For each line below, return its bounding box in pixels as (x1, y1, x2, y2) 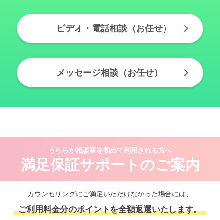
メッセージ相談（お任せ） (56, 68, 163, 78)
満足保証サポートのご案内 (20, 157, 200, 173)
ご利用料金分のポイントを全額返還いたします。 (18, 205, 202, 214)
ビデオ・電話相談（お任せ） (56, 24, 171, 33)
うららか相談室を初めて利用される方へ (48, 146, 172, 154)
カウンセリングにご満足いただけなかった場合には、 (27, 190, 192, 198)
